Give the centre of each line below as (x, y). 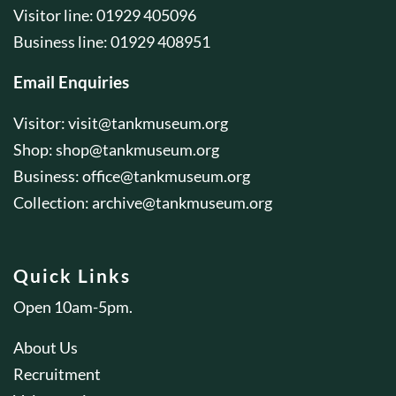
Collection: (53, 202)
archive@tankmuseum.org (182, 202)
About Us (46, 347)
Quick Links (72, 275)
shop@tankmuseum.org (137, 149)
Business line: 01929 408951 (112, 42)
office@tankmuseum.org (166, 176)
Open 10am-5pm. (73, 307)
